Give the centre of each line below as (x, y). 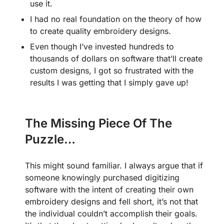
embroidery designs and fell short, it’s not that (111, 201)
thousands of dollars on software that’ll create (116, 58)
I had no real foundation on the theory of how (116, 19)
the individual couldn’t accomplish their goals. (111, 213)
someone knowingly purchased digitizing (102, 177)
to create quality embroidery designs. (100, 31)
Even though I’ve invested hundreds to (102, 46)
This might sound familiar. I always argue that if (114, 165)
